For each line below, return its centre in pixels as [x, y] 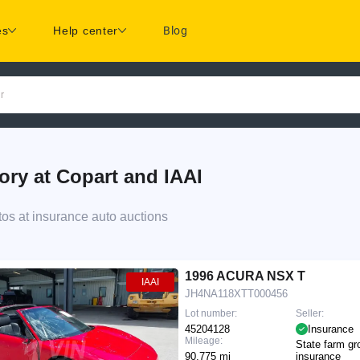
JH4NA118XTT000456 [236, 293]
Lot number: [211, 313]
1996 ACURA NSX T [245, 276]
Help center [86, 31]
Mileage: [203, 340]
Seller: [309, 313]
